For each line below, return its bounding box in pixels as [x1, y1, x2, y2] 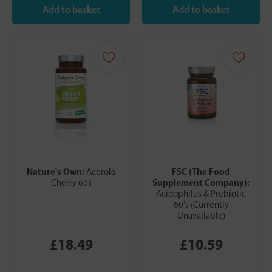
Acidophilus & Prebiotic [156, 188, 246, 200]
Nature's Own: [27, 166, 86, 178]
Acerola [86, 166, 115, 178]
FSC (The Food [172, 166, 230, 178]
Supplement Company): [152, 177, 250, 189]
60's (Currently [173, 199, 229, 211]
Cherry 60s [50, 177, 92, 189]
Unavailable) [177, 210, 225, 222]
